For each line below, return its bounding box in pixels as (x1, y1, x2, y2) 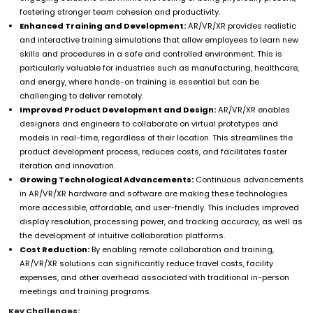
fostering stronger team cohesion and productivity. (20, 6, 220, 17)
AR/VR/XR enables (216, 103, 290, 115)
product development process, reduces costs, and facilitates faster (20, 145, 287, 157)
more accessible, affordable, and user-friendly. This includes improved (20, 201, 299, 213)
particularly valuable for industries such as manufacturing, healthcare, (20, 61, 299, 73)
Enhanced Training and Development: (20, 20, 186, 31)
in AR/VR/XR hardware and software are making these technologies (20, 187, 288, 199)
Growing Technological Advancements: (20, 173, 194, 185)
